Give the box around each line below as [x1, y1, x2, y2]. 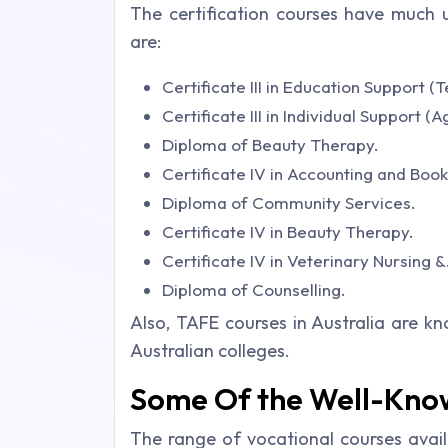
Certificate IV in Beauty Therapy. [162, 221, 414, 243]
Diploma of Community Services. [162, 192, 416, 214]
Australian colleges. [130, 339, 290, 363]
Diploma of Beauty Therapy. [162, 134, 379, 156]
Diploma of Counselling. [162, 279, 346, 301]
